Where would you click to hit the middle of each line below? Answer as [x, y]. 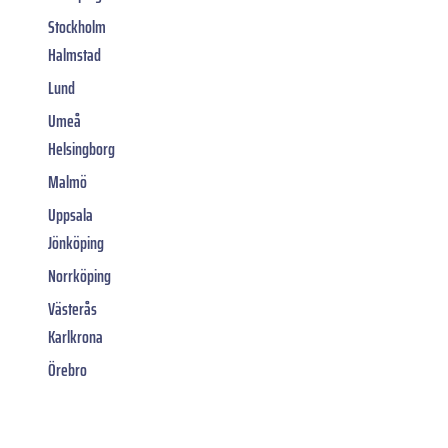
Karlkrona [75, 337]
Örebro [67, 370]
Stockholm [77, 27]
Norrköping [79, 276]
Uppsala [70, 215]
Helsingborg [81, 149]
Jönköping [76, 243]
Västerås [72, 309]
